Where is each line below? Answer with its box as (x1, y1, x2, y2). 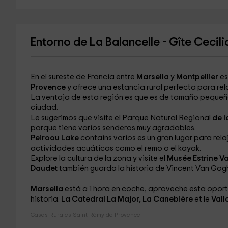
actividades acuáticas (30, 145, 115, 152)
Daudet (30, 165, 59, 173)
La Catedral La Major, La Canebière (61, 195, 194, 203)
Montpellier (176, 73, 220, 81)
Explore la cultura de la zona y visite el (30, 155, 167, 162)
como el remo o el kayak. (115, 145, 201, 152)
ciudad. (30, 104, 58, 111)
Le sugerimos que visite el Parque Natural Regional (30, 114, 212, 122)
